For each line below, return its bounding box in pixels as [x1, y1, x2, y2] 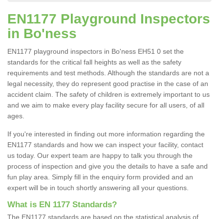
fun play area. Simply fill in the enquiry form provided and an [7, 173, 193, 181]
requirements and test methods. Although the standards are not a [7, 69, 209, 77]
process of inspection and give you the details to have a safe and [7, 162, 208, 171]
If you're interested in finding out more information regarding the [7, 130, 205, 138]
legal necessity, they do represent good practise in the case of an [7, 80, 208, 88]
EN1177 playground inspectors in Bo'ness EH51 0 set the [7, 47, 184, 56]
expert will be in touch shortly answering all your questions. [7, 184, 191, 192]
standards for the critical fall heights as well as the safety [7, 58, 181, 66]
